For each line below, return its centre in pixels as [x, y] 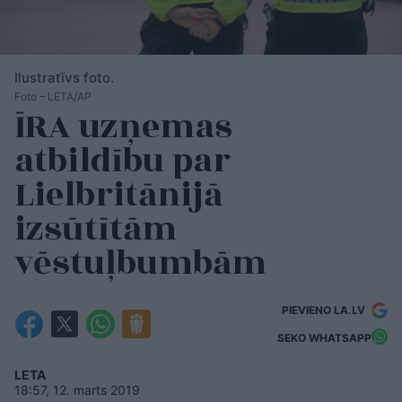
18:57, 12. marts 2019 [77, 389]
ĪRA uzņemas [123, 127]
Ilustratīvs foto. [64, 77]
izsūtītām [96, 229]
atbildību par [122, 161]
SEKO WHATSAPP [324, 338]
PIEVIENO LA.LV [325, 310]
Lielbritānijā [118, 195]
